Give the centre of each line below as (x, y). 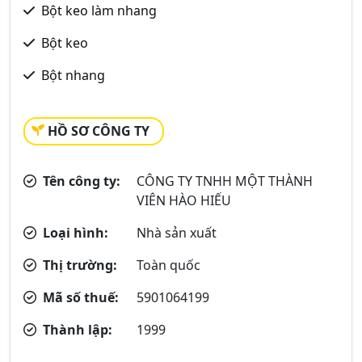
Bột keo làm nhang (99, 11)
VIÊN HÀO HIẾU (184, 200)
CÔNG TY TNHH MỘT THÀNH (225, 181)
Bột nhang (73, 75)
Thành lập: (76, 330)
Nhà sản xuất (177, 233)
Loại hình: (74, 233)
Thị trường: (78, 265)
